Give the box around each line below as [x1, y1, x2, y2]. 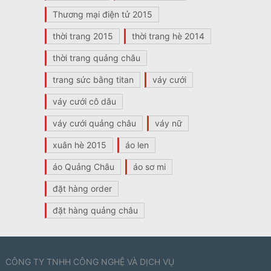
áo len [125, 140, 149, 151]
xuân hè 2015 [52, 140, 106, 151]
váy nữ [154, 118, 182, 129]
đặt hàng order [52, 183, 112, 194]
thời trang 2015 [52, 31, 113, 42]
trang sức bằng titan [52, 74, 134, 85]
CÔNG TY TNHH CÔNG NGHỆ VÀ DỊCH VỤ [5, 256, 174, 267]
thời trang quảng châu [52, 53, 140, 64]
